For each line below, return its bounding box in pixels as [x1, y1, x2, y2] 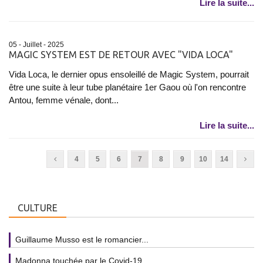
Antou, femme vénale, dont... [9, 95, 119, 106]
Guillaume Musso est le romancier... [15, 235, 149, 245]
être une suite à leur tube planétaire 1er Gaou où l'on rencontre [9, 82, 246, 93]
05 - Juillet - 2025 [9, 41, 64, 49]
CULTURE [18, 203, 58, 214]
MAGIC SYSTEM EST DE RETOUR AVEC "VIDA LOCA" [9, 49, 233, 60]
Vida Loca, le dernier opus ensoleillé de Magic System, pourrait [9, 69, 249, 80]
